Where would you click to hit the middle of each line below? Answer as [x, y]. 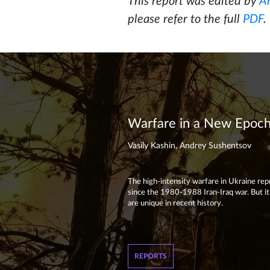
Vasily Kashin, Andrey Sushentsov [190, 146]
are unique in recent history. [175, 203]
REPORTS [151, 256]
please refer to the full [185, 19]
